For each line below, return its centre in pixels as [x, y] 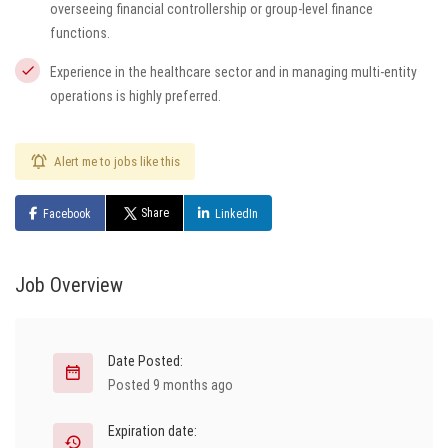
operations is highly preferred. [135, 96]
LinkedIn [237, 214]
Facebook [67, 214]
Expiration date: [152, 431]
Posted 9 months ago [170, 385]
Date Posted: [145, 361]
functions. [80, 33]
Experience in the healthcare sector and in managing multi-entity [233, 72]
